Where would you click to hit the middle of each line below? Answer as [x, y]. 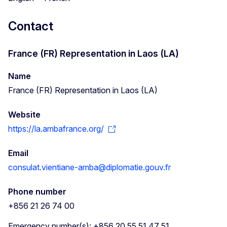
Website [24, 114]
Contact [31, 26]
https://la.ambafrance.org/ [56, 128]
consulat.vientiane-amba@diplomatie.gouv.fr [89, 167]
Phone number [37, 191]
